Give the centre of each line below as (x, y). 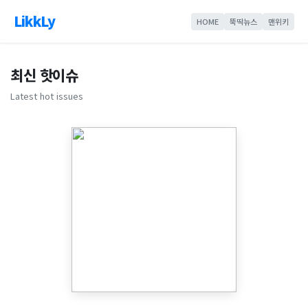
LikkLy (35, 21)
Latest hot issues (47, 96)
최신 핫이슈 (44, 75)
